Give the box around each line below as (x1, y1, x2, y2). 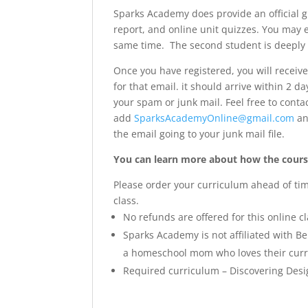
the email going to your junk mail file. (113, 126, 285, 140)
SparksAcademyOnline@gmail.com (134, 111, 295, 124)
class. (113, 193, 140, 207)
